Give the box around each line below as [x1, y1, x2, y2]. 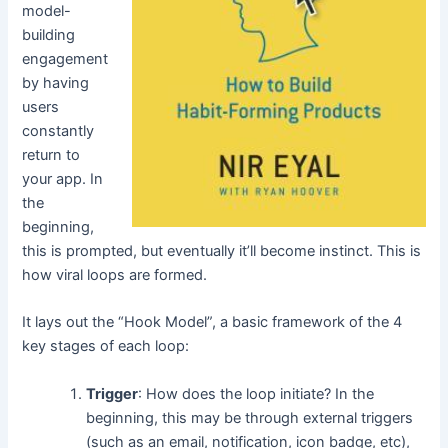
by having [22, 73, 90, 92]
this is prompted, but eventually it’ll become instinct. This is [22, 241, 422, 260]
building [22, 25, 76, 44]
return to [22, 145, 81, 164]
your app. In [22, 169, 104, 188]
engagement [22, 49, 109, 68]
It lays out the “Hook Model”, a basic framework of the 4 [22, 313, 403, 332]
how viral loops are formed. [22, 265, 208, 284]
